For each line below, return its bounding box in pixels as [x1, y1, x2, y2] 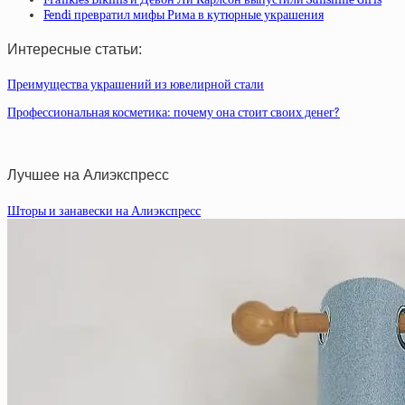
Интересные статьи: [7, 41, 142, 57]
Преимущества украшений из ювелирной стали [7, 77, 264, 93]
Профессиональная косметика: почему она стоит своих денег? [7, 105, 340, 121]
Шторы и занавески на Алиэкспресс [7, 202, 201, 219]
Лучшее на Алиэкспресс [7, 167, 169, 184]
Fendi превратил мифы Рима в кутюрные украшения [43, 6, 324, 23]
